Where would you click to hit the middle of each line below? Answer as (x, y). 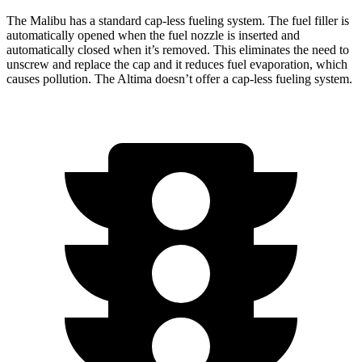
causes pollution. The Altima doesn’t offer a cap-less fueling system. (179, 78)
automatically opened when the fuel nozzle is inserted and (153, 35)
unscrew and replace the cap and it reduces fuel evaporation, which (177, 64)
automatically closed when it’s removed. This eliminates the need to (178, 49)
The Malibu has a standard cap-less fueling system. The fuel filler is (178, 20)
